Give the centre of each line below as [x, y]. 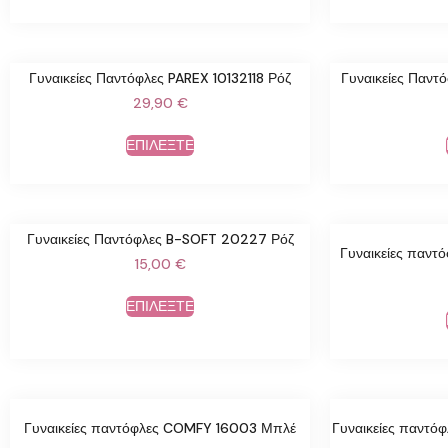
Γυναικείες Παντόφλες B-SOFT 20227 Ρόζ [160, 239]
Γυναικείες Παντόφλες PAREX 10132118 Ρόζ [160, 78]
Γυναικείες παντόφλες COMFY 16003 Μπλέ [160, 428]
